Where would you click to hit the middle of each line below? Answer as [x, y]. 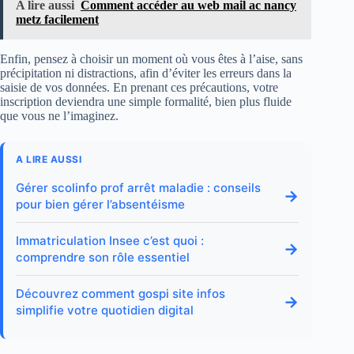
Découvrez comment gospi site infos [121, 293]
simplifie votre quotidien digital [105, 310]
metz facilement [57, 19]
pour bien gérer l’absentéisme [100, 204]
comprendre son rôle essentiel [103, 257]
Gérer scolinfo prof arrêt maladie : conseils [138, 187]
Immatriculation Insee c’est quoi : [110, 240]
